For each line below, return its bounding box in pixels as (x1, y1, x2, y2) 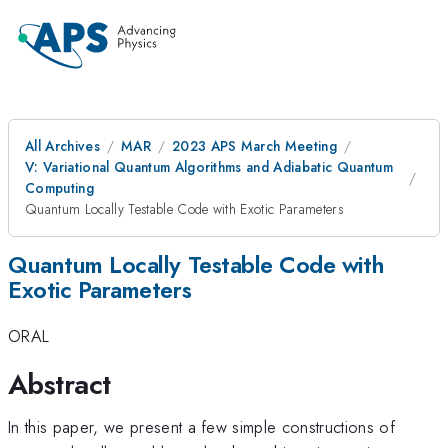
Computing (25, 178, 94, 198)
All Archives (25, 136, 100, 156)
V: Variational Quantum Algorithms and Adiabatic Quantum (25, 157, 394, 177)
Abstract (8, 363, 111, 405)
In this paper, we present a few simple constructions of (8, 414, 396, 439)
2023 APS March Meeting (171, 136, 338, 156)
